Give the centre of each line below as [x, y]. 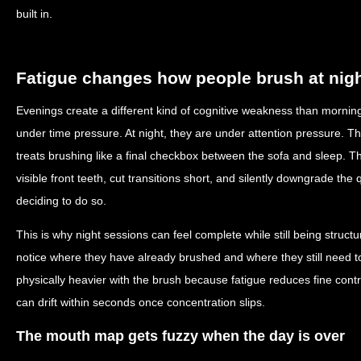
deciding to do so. [61, 201]
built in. [34, 14]
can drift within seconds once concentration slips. [141, 302]
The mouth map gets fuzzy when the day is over [180, 336]
